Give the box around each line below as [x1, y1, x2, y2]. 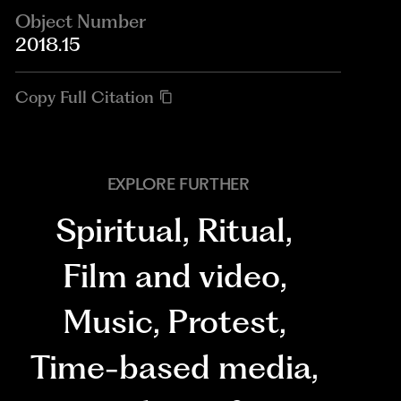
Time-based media [30, 346, 312, 387]
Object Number [15, 10, 147, 33]
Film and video [62, 255, 280, 295]
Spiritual [56, 209, 183, 250]
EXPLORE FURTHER [107, 173, 250, 194]
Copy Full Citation [15, 86, 155, 107]
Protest [167, 301, 280, 341]
